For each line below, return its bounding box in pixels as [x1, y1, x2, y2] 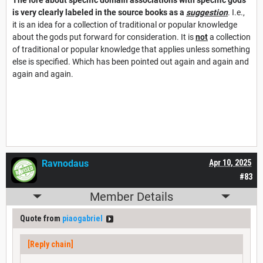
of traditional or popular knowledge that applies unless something [12, 44, 250, 54]
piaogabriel [62, 213, 103, 223]
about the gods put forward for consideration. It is [12, 32, 195, 42]
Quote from [20, 213, 62, 223]
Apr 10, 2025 [209, 157, 251, 167]
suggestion [186, 7, 228, 17]
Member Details [90, 189, 173, 204]
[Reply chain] [28, 239, 73, 249]
